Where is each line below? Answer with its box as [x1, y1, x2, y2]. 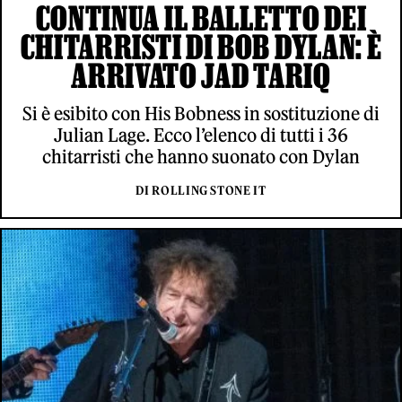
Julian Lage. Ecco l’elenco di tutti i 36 [54, 123, 348, 146]
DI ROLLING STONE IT [135, 182, 267, 198]
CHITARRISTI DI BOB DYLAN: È [20, 27, 382, 66]
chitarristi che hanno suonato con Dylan [42, 144, 360, 168]
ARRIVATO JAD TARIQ [71, 56, 331, 94]
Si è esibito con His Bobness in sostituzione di [22, 101, 380, 125]
